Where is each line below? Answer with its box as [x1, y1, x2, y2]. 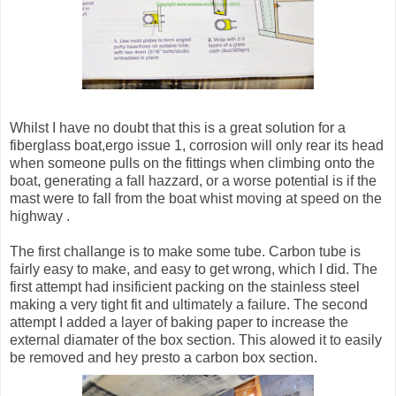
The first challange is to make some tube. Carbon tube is [10, 244, 361, 260]
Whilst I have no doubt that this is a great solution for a [10, 120, 346, 136]
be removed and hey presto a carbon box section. [10, 350, 321, 366]
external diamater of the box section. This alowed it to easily [10, 332, 382, 348]
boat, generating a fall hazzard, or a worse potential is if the [10, 173, 377, 189]
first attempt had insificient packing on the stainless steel [10, 279, 360, 295]
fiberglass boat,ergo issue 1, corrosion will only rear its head [10, 138, 384, 154]
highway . [10, 209, 70, 225]
